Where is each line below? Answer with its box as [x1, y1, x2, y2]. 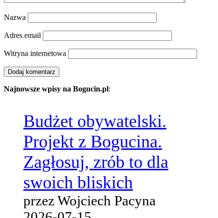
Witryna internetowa [4, 49, 66, 57]
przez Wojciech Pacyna [23, 192, 156, 208]
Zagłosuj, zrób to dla [23, 152, 168, 172]
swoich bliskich [23, 172, 133, 192]
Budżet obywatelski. [23, 111, 166, 131]
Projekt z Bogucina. [23, 131, 162, 151]
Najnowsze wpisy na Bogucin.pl [4, 84, 109, 93]
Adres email [4, 31, 41, 39]
